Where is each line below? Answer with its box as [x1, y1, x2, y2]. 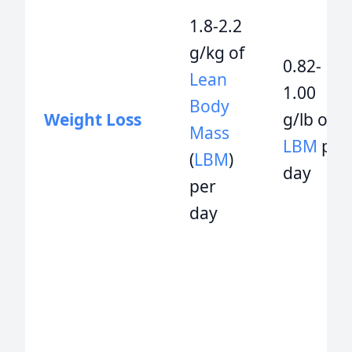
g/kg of [189, 42, 244, 64]
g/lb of [283, 108, 333, 130]
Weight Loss [44, 108, 141, 130]
